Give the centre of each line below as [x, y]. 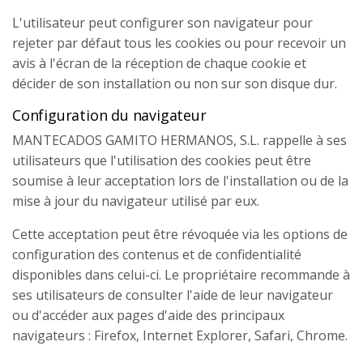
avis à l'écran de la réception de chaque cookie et [159, 63]
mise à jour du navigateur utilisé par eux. [136, 201]
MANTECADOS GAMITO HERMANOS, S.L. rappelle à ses [179, 140]
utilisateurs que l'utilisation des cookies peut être [162, 160]
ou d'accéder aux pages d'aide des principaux [148, 315]
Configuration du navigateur [109, 115]
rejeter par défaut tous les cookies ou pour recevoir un [179, 43]
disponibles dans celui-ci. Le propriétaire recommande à [181, 275]
